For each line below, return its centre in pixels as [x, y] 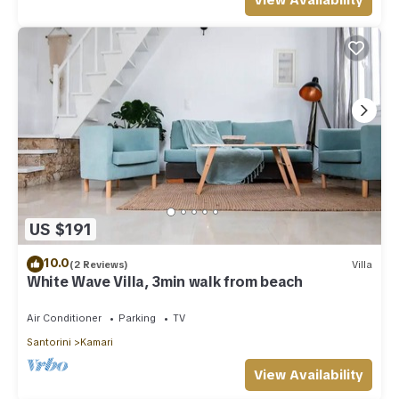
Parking [137, 318]
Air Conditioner [64, 318]
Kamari [97, 342]
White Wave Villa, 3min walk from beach [165, 282]
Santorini [49, 342]
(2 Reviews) [99, 264]
